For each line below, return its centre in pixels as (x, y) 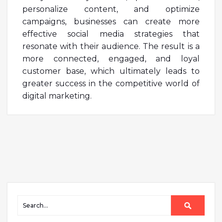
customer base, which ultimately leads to (111, 71)
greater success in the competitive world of (111, 83)
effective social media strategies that (111, 34)
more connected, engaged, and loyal (111, 58)
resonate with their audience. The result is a (111, 46)
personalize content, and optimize (111, 9)
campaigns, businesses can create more (111, 21)
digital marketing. (57, 96)
